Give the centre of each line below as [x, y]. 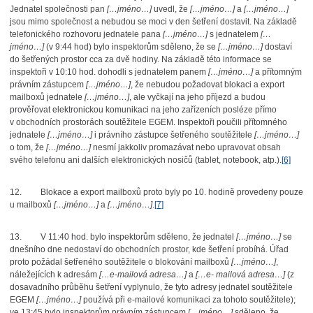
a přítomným [277, 72]
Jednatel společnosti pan [58, 9]
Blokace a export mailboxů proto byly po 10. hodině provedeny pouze [172, 192]
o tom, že [28, 147]
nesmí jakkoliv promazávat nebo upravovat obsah [185, 147]
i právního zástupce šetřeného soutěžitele [173, 135]
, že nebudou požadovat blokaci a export [207, 85]
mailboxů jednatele [47, 97]
